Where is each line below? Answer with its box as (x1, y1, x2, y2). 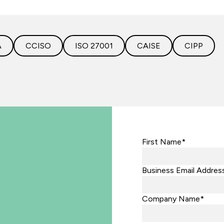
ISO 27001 (75, 40, 113, 50)
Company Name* (142, 193, 204, 203)
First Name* (142, 136, 185, 146)
